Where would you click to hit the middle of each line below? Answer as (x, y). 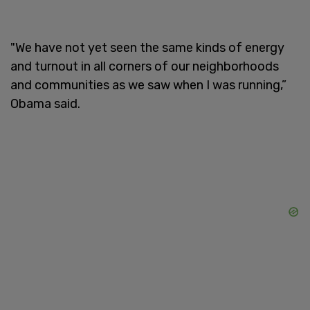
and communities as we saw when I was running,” (148, 85)
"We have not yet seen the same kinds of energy (147, 47)
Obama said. (45, 103)
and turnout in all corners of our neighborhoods (145, 66)
